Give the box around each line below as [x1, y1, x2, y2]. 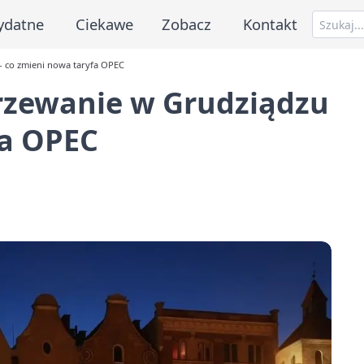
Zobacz [162, 13, 212, 34]
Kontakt [243, 13, 298, 34]
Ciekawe [75, 13, 133, 34]
